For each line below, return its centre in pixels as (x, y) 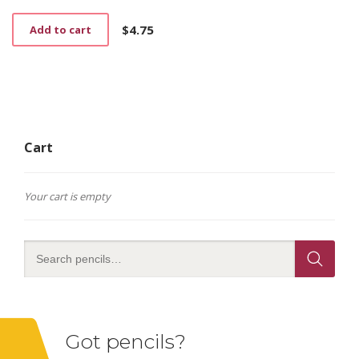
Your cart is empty (67, 196)
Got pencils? (125, 341)
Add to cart (61, 29)
